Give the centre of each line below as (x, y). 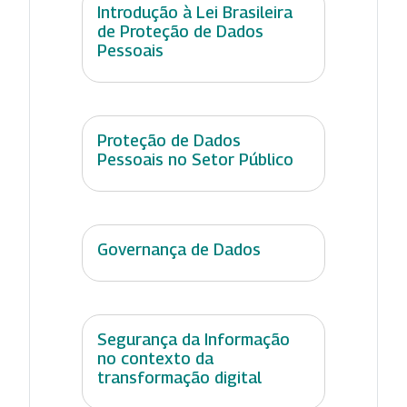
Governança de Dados (179, 250)
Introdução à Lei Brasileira (195, 13)
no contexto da (155, 359)
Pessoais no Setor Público (195, 160)
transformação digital (179, 378)
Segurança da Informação (194, 340)
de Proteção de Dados (180, 32)
